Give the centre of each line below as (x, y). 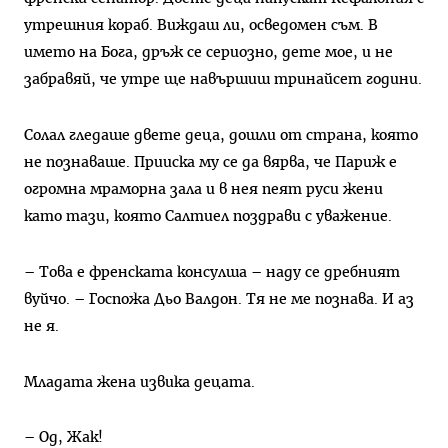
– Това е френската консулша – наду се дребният (212, 272)
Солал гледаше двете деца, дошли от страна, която (221, 136)
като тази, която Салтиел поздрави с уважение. (208, 217)
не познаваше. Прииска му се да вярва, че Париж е (210, 163)
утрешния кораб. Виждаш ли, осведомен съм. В (201, 26)
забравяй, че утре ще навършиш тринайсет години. (223, 80)
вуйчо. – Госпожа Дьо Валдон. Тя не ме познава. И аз (219, 299)
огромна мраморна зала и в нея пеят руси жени (203, 190)
